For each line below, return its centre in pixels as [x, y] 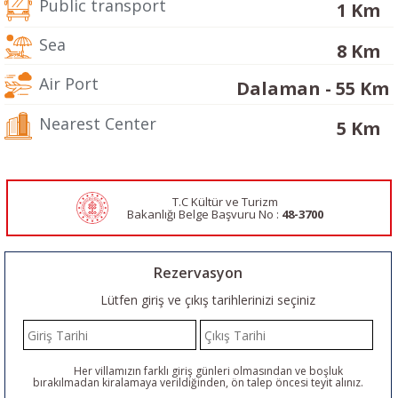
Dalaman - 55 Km [313, 88]
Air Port [67, 83]
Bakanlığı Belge [168, 215]
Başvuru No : [247, 215]
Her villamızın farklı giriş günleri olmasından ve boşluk [205, 371]
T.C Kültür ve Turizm [226, 202]
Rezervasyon [198, 273]
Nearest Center [96, 124]
